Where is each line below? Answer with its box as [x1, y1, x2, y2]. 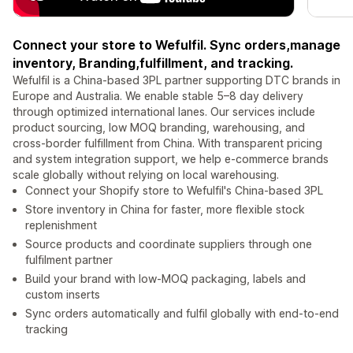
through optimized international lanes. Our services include [13, 105, 315, 119]
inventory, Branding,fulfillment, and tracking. [13, 55, 293, 72]
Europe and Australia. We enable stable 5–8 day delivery [13, 89, 303, 103]
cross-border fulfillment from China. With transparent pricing [13, 136, 322, 150]
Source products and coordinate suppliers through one [25, 237, 312, 251]
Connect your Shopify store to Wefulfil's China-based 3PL [25, 184, 323, 198]
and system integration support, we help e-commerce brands [13, 152, 329, 166]
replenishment [25, 218, 97, 232]
